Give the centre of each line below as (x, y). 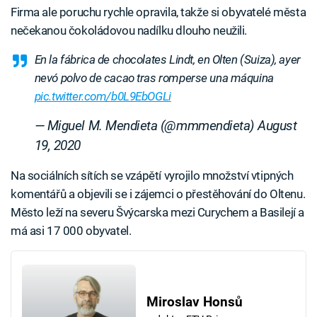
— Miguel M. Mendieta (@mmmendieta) (146, 126)
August (277, 126)
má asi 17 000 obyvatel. (71, 231)
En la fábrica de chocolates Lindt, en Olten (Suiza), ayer (167, 60)
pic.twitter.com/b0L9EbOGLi (103, 97)
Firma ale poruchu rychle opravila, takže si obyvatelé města (158, 12)
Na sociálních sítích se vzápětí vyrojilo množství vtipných (152, 176)
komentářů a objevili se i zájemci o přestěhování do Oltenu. (158, 194)
